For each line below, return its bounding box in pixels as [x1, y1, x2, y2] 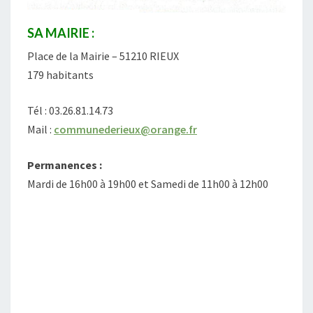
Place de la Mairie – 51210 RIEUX [27, 48, 179, 63]
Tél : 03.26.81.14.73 [27, 103, 113, 117]
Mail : [27, 122, 54, 136]
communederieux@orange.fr [54, 122, 197, 136]
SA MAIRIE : [27, 24, 94, 41]
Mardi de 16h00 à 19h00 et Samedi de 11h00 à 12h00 [27, 176, 268, 191]
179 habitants [27, 67, 94, 82]
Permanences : [27, 157, 102, 172]
